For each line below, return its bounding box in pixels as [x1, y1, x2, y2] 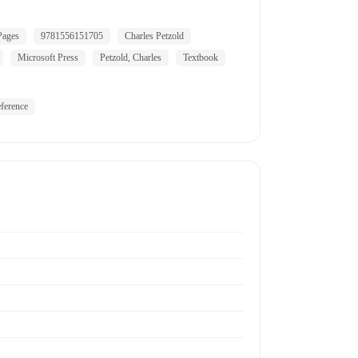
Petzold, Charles [100, 52, 161, 64]
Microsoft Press [18, 52, 78, 64]
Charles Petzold [125, 30, 184, 42]
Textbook [183, 52, 218, 64]
